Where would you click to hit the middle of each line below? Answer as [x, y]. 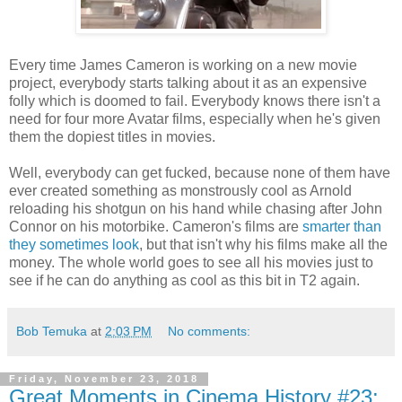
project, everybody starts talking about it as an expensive [188, 83]
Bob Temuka [52, 331]
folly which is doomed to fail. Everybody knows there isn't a [195, 100]
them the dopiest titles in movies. [112, 136]
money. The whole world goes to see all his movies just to [191, 262]
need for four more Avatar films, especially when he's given [195, 118]
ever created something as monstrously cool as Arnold [180, 190]
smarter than [342, 226]
